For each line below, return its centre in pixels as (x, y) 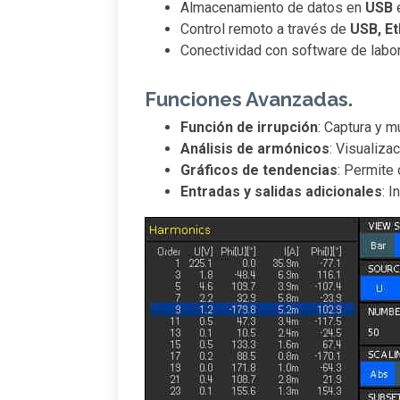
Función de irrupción (249, 128)
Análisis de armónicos (255, 149)
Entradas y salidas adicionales (281, 192)
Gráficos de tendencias (259, 171)
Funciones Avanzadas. (249, 100)
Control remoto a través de (265, 29)
